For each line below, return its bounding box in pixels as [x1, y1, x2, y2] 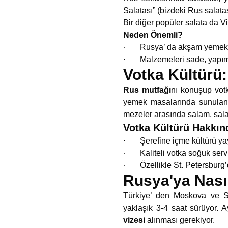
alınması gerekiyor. [145, 216, 215, 224]
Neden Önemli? [123, 31, 183, 39]
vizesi [123, 216, 145, 224]
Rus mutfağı [123, 85, 172, 94]
